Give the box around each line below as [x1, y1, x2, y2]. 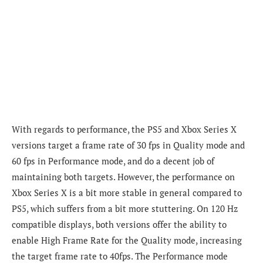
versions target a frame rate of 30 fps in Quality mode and [12, 139, 245, 151]
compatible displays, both [12, 218, 114, 231]
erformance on [177, 171, 235, 183]
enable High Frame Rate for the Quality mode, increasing [12, 234, 242, 247]
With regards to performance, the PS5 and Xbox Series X [12, 123, 237, 136]
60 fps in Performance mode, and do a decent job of [12, 155, 214, 167]
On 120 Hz [197, 203, 238, 215]
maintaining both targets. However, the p [12, 171, 177, 183]
